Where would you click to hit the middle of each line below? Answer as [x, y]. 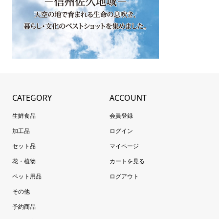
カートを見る [127, 161]
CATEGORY [32, 98]
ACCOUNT [128, 98]
